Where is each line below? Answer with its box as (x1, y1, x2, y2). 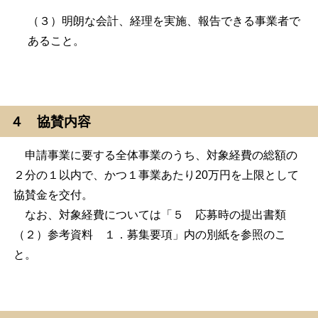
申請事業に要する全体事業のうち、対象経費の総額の (13, 149, 298, 162)
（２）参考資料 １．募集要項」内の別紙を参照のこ (13, 229, 287, 241)
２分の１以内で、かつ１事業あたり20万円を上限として (13, 169, 300, 182)
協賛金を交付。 (13, 189, 94, 202)
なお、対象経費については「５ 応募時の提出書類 (13, 209, 298, 221)
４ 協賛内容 (10, 114, 92, 130)
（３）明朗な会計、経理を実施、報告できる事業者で (28, 15, 301, 28)
